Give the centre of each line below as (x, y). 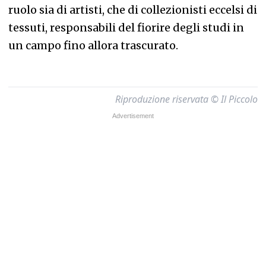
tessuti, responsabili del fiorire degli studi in (126, 28)
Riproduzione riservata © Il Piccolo (186, 99)
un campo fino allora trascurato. (93, 45)
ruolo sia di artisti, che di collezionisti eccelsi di (133, 10)
